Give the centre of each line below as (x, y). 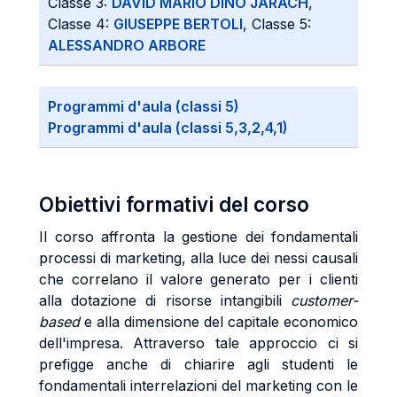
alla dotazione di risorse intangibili (165, 300)
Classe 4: (81, 24)
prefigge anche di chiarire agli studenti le (198, 364)
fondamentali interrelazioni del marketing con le (198, 385)
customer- (324, 300)
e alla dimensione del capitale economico (219, 322)
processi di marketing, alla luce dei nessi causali (198, 258)
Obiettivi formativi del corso (174, 204)
